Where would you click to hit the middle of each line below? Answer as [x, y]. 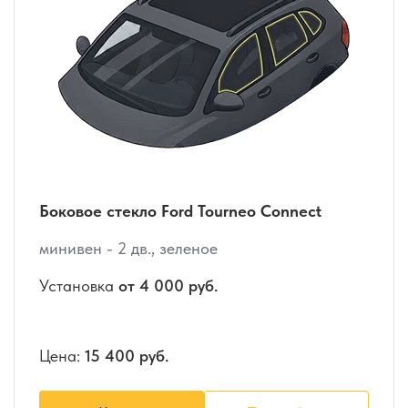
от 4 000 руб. [168, 285]
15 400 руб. [127, 355]
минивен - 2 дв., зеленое [128, 248]
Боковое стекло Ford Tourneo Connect [180, 210]
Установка [79, 285]
